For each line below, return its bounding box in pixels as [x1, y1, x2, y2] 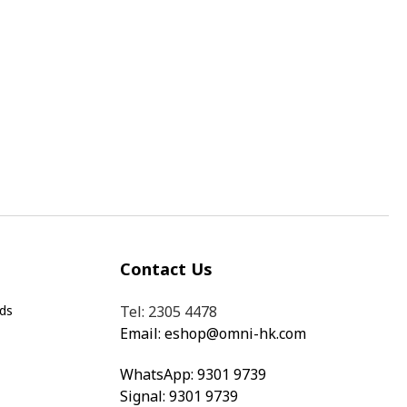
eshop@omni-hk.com [164, 323, 306, 343]
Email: [120, 323, 164, 343]
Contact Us [120, 258, 213, 280]
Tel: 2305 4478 [120, 302, 217, 322]
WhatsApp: [120, 364, 197, 384]
